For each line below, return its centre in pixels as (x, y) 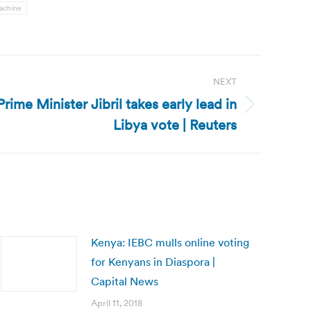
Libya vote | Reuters (175, 125)
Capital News (125, 281)
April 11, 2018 (117, 303)
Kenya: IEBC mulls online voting (170, 242)
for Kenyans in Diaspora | (153, 262)
